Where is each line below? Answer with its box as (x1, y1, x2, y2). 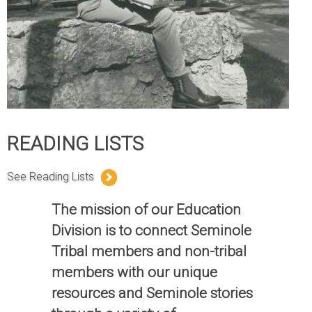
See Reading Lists (7, 170, 94, 183)
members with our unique (52, 264, 218, 281)
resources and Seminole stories (52, 285, 253, 302)
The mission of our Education (52, 201, 242, 218)
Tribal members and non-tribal (52, 243, 247, 260)
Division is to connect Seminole (52, 222, 252, 239)
